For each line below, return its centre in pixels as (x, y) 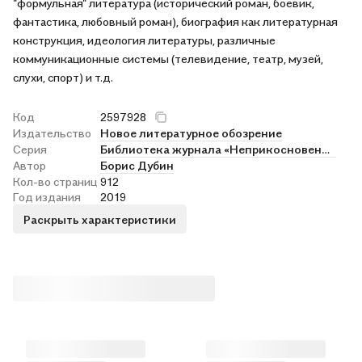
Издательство (52, 133)
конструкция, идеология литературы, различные (144, 40)
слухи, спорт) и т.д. (63, 77)
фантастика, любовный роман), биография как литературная (175, 21)
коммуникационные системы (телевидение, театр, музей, (168, 59)
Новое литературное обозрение (191, 133)
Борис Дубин (137, 165)
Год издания (47, 197)
